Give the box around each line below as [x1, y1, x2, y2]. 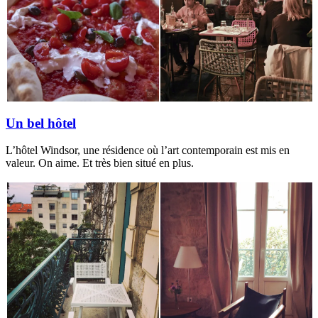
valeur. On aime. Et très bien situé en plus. [6, 157, 194, 170]
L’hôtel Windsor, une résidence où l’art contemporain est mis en [6, 144, 290, 157]
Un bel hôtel [6, 115, 76, 131]
